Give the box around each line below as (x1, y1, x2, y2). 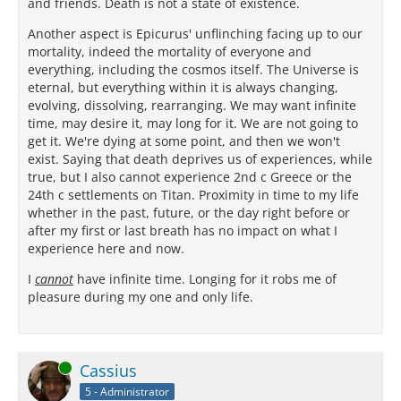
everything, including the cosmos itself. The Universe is (28, 61, 359, 79)
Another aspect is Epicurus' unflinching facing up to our (28, 25, 363, 43)
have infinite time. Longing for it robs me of (73, 270, 337, 288)
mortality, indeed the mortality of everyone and (28, 43, 311, 61)
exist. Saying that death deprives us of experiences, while (28, 150, 372, 168)
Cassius (80, 360, 137, 382)
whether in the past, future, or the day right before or (28, 204, 350, 222)
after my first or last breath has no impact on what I (28, 222, 337, 240)
